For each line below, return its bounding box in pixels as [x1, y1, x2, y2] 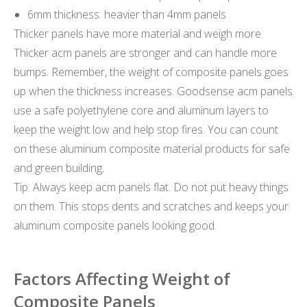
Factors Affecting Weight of [14, 267, 230, 291]
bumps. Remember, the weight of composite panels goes [14, 64, 288, 79]
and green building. [14, 160, 104, 175]
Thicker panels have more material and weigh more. [14, 25, 263, 41]
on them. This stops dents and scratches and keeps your [14, 198, 288, 214]
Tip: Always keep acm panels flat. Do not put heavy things [14, 179, 288, 195]
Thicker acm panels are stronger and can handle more [14, 45, 277, 60]
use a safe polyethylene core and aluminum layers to [14, 102, 269, 118]
